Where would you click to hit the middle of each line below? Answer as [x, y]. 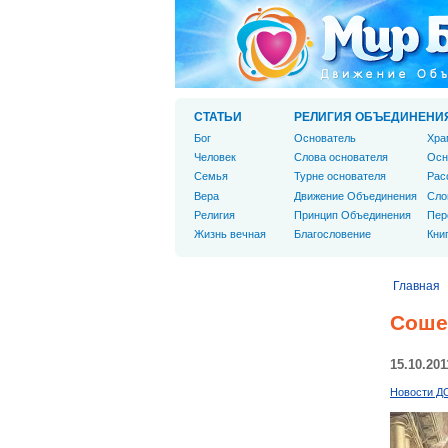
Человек [215, 157]
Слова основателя [341, 157]
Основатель [325, 138]
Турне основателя [340, 176]
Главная [416, 286]
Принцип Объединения [352, 214]
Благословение [332, 233]
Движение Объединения [355, 195]
